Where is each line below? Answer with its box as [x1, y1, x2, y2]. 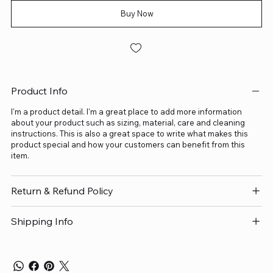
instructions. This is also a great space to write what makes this [10, 128, 248, 138]
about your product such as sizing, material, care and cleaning [10, 117, 245, 127]
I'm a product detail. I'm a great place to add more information [10, 106, 242, 116]
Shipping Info [10, 214, 73, 227]
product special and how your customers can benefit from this [10, 139, 245, 149]
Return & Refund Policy [10, 184, 113, 197]
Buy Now [121, 8, 154, 18]
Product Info [10, 84, 68, 97]
